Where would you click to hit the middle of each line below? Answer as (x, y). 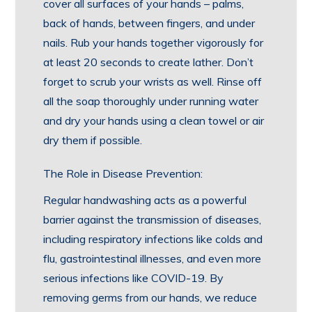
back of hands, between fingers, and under (149, 23)
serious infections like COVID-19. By (134, 278)
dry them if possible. (93, 140)
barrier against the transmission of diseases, (153, 219)
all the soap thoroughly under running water (151, 101)
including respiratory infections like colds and (153, 239)
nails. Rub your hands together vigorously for (154, 42)
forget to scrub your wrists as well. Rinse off (153, 81)
